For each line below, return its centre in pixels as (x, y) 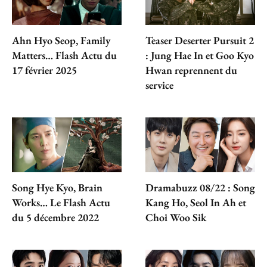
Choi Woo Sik (176, 217)
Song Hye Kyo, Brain (57, 187)
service (159, 85)
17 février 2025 (44, 70)
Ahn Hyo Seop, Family (61, 40)
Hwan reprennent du (191, 70)
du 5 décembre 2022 (55, 217)
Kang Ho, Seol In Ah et (196, 202)
